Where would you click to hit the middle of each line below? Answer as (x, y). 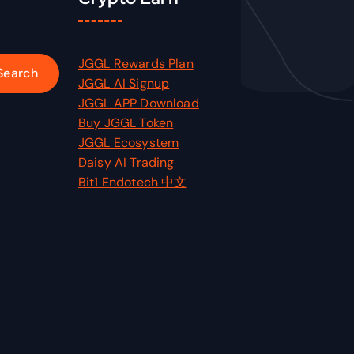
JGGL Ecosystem (129, 142)
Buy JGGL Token (126, 122)
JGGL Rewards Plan (136, 63)
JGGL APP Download (139, 103)
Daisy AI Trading (126, 162)
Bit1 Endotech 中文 (133, 182)
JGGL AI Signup (124, 83)
